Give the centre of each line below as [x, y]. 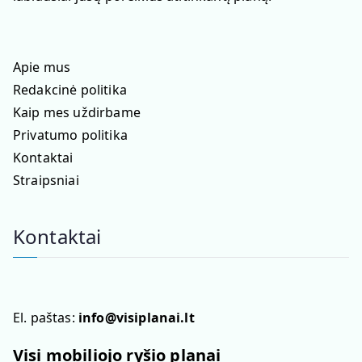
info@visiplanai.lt [136, 317]
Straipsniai [46, 180]
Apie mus [42, 67]
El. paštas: [46, 317]
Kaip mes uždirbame [77, 112]
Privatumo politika [70, 135]
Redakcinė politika [70, 89]
